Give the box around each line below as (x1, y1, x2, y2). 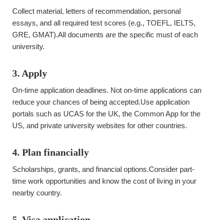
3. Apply (12, 68, 47, 79)
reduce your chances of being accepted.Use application (12, 98, 190, 106)
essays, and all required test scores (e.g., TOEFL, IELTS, (12, 19, 195, 27)
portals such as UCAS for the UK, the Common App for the (12, 110, 200, 118)
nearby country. (12, 189, 62, 197)
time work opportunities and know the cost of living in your (12, 177, 196, 185)
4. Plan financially (12, 147, 89, 158)
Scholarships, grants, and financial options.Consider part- (12, 165, 194, 173)
